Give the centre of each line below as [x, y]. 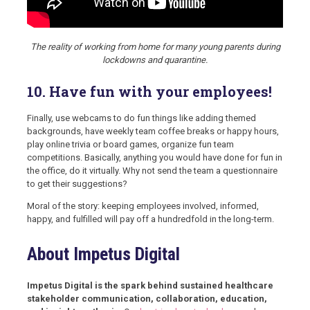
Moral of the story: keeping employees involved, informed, [143, 206]
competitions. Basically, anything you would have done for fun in [155, 158]
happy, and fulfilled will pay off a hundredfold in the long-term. [151, 219]
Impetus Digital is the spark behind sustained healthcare [150, 285]
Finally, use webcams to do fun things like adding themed [142, 118]
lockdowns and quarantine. [155, 60]
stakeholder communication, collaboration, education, [147, 298]
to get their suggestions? [77, 184]
